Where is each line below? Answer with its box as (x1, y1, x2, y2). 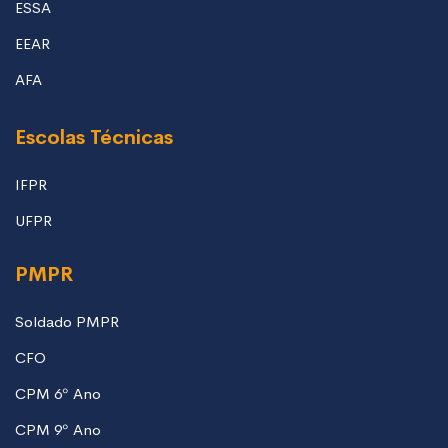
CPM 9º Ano (15, 420, 101, 440)
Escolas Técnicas (15, 125, 173, 151)
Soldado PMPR (15, 312, 119, 332)
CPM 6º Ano (15, 384, 101, 404)
